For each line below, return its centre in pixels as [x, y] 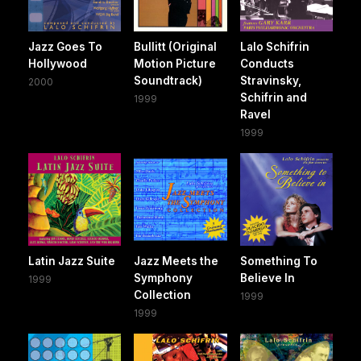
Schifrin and [273, 97]
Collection [163, 295]
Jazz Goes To [65, 46]
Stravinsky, [270, 80]
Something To [278, 261]
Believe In [267, 278]
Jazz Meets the [176, 261]
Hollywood [58, 63]
